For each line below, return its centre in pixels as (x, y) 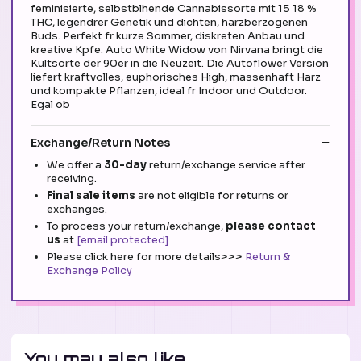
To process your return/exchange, (136, 226)
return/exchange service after (227, 164)
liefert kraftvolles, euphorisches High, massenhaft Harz (176, 77)
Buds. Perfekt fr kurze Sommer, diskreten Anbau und (168, 36)
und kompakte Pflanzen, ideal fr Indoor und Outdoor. (169, 91)
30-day (127, 164)
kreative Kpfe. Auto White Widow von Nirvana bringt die (177, 50)
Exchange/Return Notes (100, 142)
